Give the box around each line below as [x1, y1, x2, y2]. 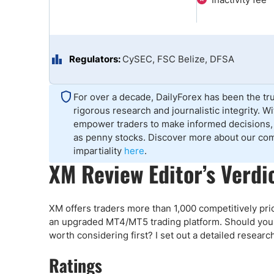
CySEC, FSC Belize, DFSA [122, 53, 234, 65]
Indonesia [44, 13, 86, 25]
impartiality [73, 145, 124, 157]
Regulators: [69, 53, 120, 65]
